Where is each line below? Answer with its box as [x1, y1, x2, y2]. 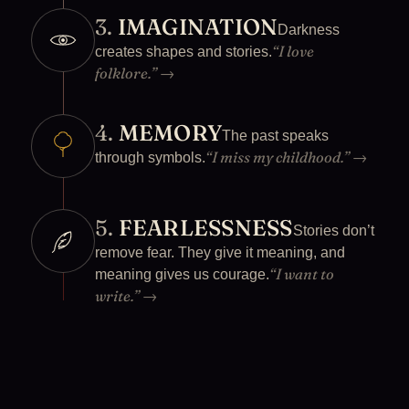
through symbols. [95, 150, 205, 165]
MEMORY [118, 120, 223, 146]
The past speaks [222, 128, 330, 143]
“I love [272, 42, 314, 60]
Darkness [278, 22, 341, 37]
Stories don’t [292, 223, 374, 238]
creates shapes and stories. [95, 44, 272, 59]
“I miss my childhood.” [205, 148, 352, 166]
